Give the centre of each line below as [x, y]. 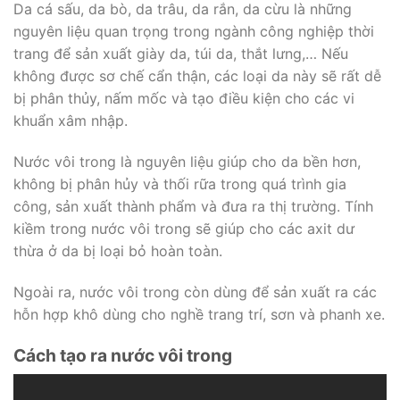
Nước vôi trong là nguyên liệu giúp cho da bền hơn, [187, 161]
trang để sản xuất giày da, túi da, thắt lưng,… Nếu [181, 54]
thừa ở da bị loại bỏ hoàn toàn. [118, 250]
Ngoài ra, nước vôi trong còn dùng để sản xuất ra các [195, 292]
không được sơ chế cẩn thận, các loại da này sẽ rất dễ [197, 76]
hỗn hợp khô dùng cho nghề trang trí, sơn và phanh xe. [199, 314]
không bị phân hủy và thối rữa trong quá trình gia [180, 183]
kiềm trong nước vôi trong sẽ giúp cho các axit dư [184, 228]
